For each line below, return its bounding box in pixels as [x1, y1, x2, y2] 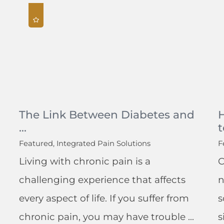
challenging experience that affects [19, 173, 186, 185]
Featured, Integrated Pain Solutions [19, 138, 151, 148]
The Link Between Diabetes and [19, 107, 195, 121]
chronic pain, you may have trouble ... [19, 210, 194, 222]
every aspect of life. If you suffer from [19, 192, 189, 204]
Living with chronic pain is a [19, 155, 151, 167]
